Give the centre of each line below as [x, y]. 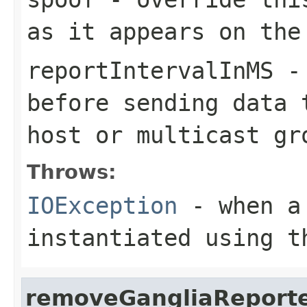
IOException [102, 205]
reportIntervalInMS [150, 70]
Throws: [72, 172]
